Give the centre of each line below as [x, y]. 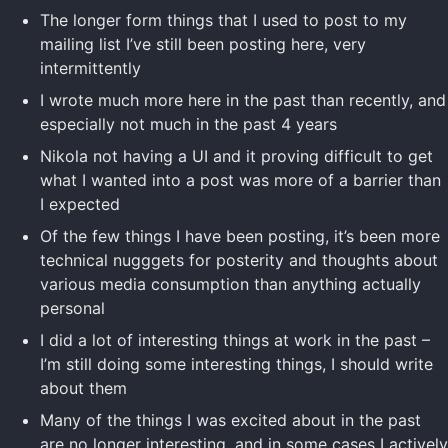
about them [83, 388]
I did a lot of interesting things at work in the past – [235, 340]
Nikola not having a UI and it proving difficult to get [236, 156]
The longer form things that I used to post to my [223, 20]
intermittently [90, 68]
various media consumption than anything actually [230, 284]
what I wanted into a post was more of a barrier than [240, 180]
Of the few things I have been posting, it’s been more [240, 236]
